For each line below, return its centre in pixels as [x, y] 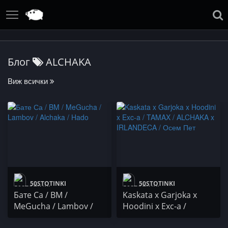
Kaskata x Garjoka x [160, 195]
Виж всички [29, 81]
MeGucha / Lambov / [53, 206]
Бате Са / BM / [41, 195]
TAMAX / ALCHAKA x [160, 218]
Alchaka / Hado [42, 218]
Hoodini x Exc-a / [154, 206]
